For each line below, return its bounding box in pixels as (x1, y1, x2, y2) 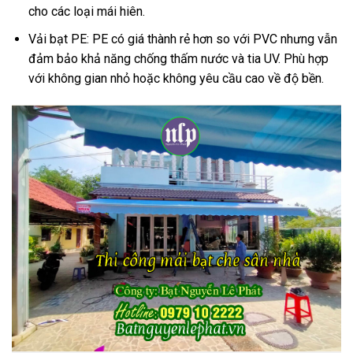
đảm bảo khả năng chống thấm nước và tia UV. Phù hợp (28, 50, 329, 66)
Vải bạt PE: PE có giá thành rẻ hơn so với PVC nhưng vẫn (28, 31, 337, 46)
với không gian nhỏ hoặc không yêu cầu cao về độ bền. (28, 70, 324, 86)
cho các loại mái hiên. (28, 4, 145, 20)
